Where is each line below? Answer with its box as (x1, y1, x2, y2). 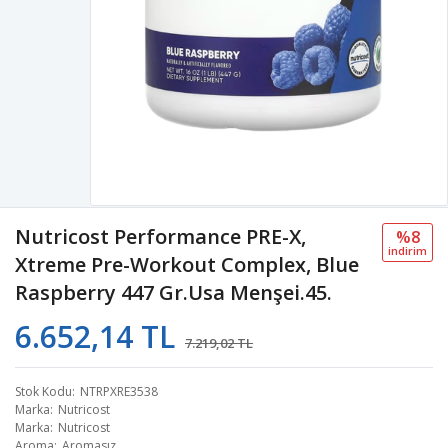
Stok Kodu (15, 382, 72, 400)
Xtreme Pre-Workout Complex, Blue (15, 250, 359, 278)
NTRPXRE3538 (80, 382, 158, 400)
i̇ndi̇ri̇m (388, 242, 427, 258)
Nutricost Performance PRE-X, (15, 222, 306, 250)
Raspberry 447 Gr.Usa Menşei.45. (15, 278, 332, 306)
